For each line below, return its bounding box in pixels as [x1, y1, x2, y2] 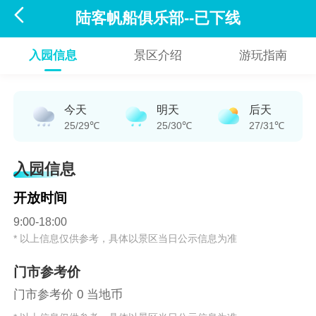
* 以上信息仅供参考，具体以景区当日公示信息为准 [13, 232, 238, 244]
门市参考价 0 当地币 [13, 288, 123, 302]
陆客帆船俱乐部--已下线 [75, 10, 241, 28]
